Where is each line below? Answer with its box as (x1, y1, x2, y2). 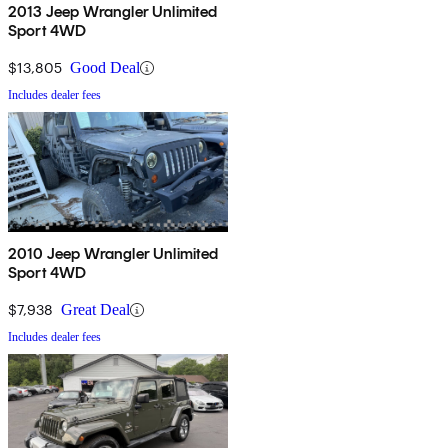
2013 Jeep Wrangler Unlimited (8, 2, 218, 22)
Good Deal (70, 59, 140, 77)
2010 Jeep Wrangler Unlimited (8, 244, 219, 264)
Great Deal (61, 301, 130, 319)
